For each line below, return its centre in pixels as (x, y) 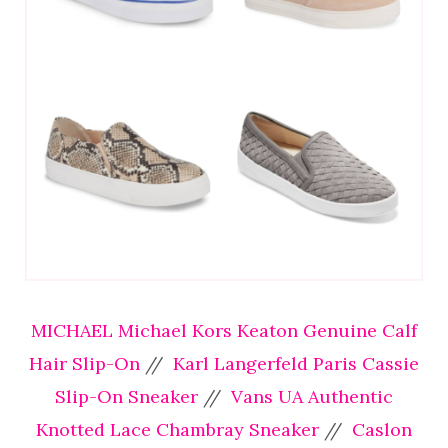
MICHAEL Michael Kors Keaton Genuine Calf (224, 331)
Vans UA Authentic (309, 397)
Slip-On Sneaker (126, 397)
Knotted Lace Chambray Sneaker (177, 430)
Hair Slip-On (87, 364)
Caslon (382, 430)
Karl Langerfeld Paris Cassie (293, 364)
